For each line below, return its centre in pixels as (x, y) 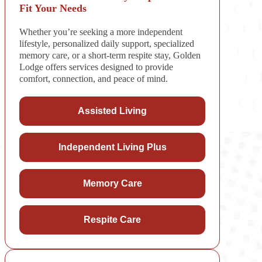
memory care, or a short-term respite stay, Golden (110, 55)
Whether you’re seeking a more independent (101, 32)
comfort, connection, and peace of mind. (93, 78)
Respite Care (112, 219)
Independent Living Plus (112, 147)
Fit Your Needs (53, 8)
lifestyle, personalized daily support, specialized (106, 43)
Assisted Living (112, 111)
